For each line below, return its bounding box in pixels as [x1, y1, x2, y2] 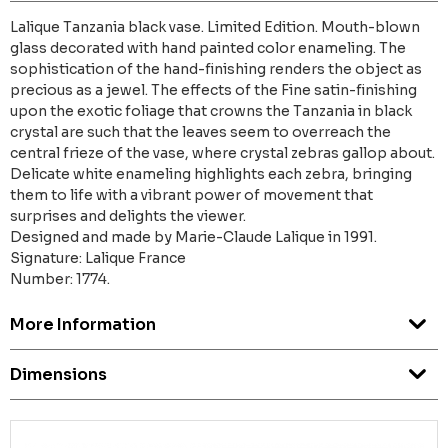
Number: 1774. [10, 270, 110, 289]
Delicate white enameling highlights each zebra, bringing [10, 165, 412, 184]
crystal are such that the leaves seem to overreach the [10, 123, 391, 142]
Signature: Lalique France [10, 249, 186, 268]
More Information [10, 314, 156, 336]
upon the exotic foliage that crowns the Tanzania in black [10, 102, 412, 121]
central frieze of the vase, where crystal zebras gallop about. [10, 144, 435, 163]
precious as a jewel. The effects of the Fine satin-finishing [10, 81, 417, 100]
